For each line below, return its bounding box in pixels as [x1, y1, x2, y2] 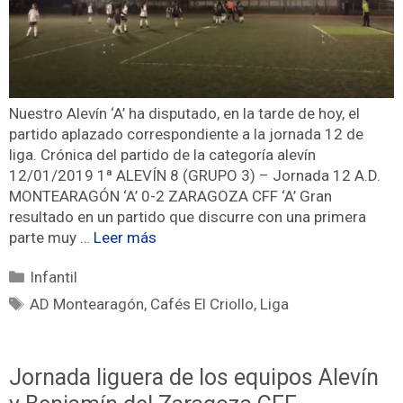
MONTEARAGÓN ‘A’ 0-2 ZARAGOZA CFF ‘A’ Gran [9, 186, 332, 205]
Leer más [94, 228, 157, 246]
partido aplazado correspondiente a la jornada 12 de [9, 124, 363, 143]
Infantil [30, 267, 78, 286]
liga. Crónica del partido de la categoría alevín [9, 145, 316, 164]
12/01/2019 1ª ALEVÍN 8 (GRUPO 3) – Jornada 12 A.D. [9, 166, 381, 184]
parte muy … [9, 228, 94, 246]
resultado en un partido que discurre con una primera [9, 207, 366, 226]
